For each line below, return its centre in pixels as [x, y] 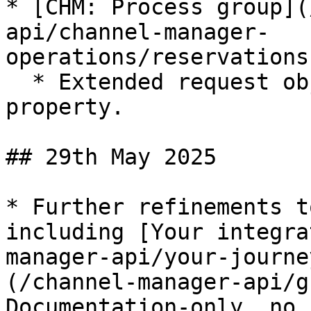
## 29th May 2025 [111, 157]
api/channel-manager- [137, 32]
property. [65, 107]
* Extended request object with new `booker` [19, 82]
